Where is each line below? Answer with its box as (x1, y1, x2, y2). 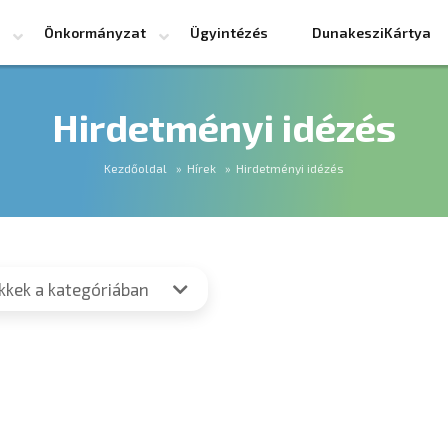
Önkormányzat (43, 23, 146, 41)
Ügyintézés (189, 23, 268, 41)
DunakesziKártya (311, 23, 431, 41)
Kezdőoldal (104, 161, 167, 175)
